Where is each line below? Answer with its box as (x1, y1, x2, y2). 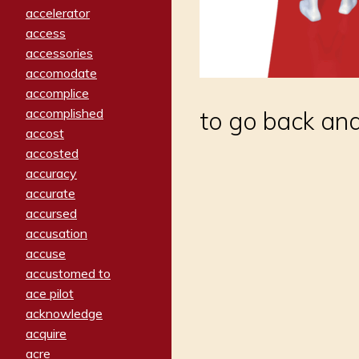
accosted (26, 145, 79, 162)
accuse (26, 245, 66, 262)
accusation (26, 225, 87, 242)
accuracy (26, 165, 77, 182)
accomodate (26, 65, 97, 82)
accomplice (26, 85, 89, 102)
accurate (26, 185, 75, 202)
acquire (26, 325, 67, 342)
